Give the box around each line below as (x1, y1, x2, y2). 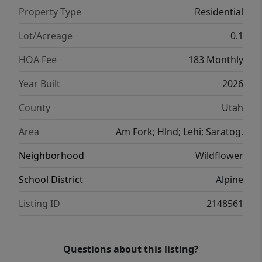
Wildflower (195, 149, 243, 162)
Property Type (19, 5, 81, 18)
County (19, 101, 50, 114)
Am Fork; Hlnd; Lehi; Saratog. (116, 125, 243, 138)
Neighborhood (19, 149, 84, 162)
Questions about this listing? (63, 243, 199, 256)
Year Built (19, 77, 60, 90)
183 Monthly (188, 53, 243, 66)
